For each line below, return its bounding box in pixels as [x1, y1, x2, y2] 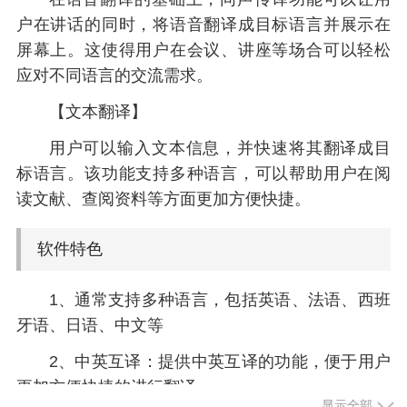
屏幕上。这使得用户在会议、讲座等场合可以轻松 [15, 41, 392, 60]
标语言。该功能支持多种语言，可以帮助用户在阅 [15, 164, 392, 184]
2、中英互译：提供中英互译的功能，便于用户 [48, 352, 392, 371]
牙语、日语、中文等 [15, 316, 164, 335]
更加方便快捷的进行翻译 [15, 377, 196, 396]
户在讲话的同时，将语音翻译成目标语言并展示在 [15, 15, 392, 35]
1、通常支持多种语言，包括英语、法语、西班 [48, 291, 392, 310]
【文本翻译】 [48, 103, 147, 122]
